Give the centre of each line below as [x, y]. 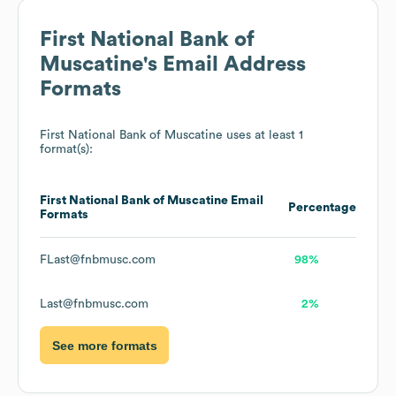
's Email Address [225, 65]
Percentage [322, 208]
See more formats [104, 345]
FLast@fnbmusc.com [98, 260]
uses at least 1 [263, 136]
